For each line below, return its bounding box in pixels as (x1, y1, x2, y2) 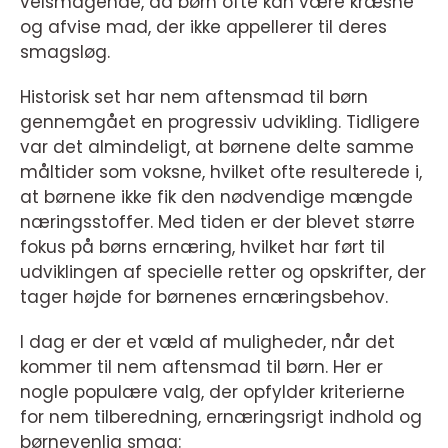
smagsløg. (20, 40, 110, 64)
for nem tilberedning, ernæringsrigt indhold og (20, 405, 422, 429)
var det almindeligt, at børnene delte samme (20, 135, 414, 159)
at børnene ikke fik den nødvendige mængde (20, 185, 413, 209)
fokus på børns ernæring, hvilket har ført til (20, 235, 385, 259)
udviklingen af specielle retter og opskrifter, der (20, 260, 426, 284)
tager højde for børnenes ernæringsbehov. (20, 285, 388, 309)
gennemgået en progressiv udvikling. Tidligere (20, 110, 420, 134)
